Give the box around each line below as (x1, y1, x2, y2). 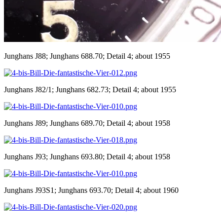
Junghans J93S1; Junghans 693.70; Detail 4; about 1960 (4, 185, 179, 194)
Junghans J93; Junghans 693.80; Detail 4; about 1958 (4, 152, 170, 161)
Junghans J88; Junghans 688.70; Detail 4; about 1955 (4, 51, 170, 60)
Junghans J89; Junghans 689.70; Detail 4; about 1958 (4, 118, 170, 127)
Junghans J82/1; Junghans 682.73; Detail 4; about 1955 (4, 85, 176, 94)
